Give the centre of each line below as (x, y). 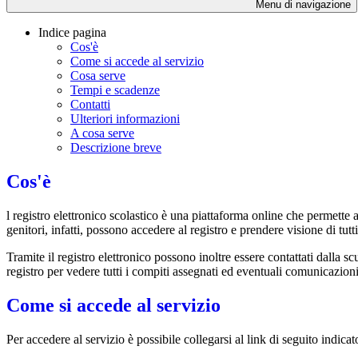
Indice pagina (72, 33)
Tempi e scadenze (115, 90)
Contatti (90, 105)
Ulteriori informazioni (125, 119)
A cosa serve (102, 133)
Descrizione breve (116, 148)
